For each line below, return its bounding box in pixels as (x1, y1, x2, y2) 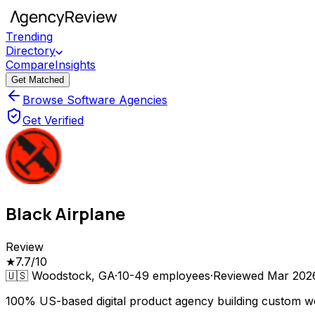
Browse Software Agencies (22, 93, 167, 107)
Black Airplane (6, 201, 125, 225)
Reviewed (213, 268, 267, 283)
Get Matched (11, 75, 64, 85)
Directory (6, 44, 56, 58)
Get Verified (22, 113, 84, 127)
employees (149, 268, 210, 283)
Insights (55, 58, 96, 72)
